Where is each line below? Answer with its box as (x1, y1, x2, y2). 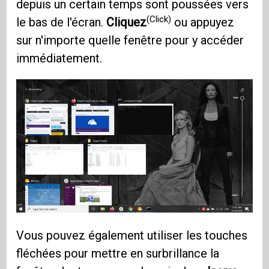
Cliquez (106, 15, 147, 30)
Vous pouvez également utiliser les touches (16, 228, 248, 243)
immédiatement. (16, 51, 103, 66)
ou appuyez (171, 15, 235, 30)
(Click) (147, 13, 172, 25)
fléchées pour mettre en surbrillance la (16, 246, 220, 261)
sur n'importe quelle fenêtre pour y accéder (16, 33, 244, 48)
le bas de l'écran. (16, 15, 107, 30)
